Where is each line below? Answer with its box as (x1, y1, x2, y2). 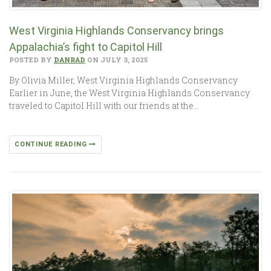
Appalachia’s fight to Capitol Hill (9, 41, 165, 53)
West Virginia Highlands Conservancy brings (9, 24, 224, 37)
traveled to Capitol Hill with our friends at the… (9, 100, 199, 111)
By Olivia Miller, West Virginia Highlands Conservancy (9, 74, 238, 86)
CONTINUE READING (15, 140, 90, 148)
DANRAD (54, 55, 85, 64)
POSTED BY (9, 55, 54, 64)
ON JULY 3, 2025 (85, 55, 148, 64)
